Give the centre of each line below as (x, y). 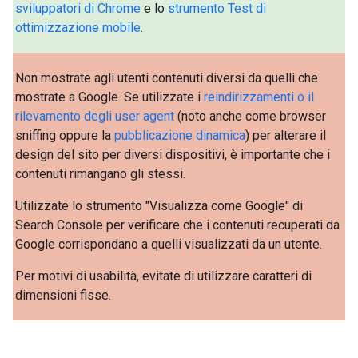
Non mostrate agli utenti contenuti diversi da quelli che (167, 78)
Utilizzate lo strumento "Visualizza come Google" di (159, 205)
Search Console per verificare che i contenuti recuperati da (178, 225)
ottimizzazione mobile (78, 28)
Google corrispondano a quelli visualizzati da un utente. (169, 244)
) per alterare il (286, 135)
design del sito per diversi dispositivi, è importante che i (173, 154)
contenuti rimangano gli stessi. (101, 173)
